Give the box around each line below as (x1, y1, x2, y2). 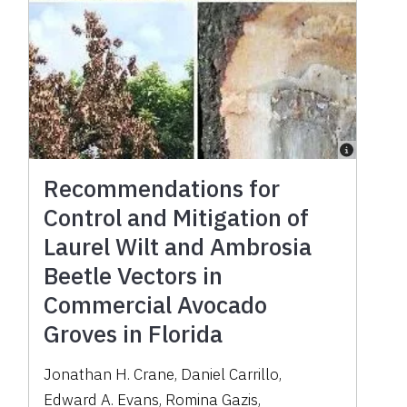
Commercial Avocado (44, 289, 268, 321)
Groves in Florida (44, 318, 223, 350)
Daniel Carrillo (181, 364, 280, 385)
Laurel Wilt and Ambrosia (44, 231, 313, 263)
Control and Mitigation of (44, 202, 310, 233)
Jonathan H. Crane (44, 364, 175, 385)
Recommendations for (44, 173, 281, 204)
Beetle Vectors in (44, 260, 223, 292)
